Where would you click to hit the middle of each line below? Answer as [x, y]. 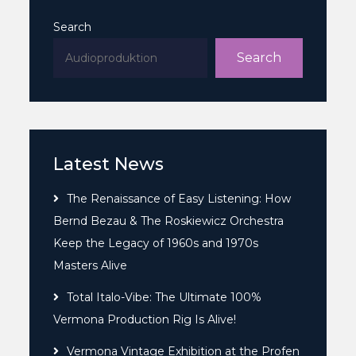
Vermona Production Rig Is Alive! [145, 319]
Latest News [109, 164]
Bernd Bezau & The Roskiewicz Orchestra [169, 221]
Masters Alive [91, 265]
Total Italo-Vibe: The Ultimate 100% [164, 297]
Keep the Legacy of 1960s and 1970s [156, 243]
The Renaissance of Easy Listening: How [179, 198]
